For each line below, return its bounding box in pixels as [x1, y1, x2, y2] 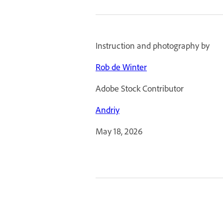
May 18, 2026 [96, 125, 142, 137]
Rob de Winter [96, 61, 147, 73]
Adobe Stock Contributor [96, 83, 184, 94]
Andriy [96, 104, 119, 115]
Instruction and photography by [96, 40, 210, 51]
